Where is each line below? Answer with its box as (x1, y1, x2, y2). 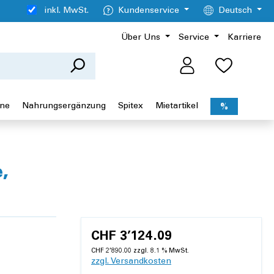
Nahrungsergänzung (22, 102, 106, 111)
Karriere (228, 34, 261, 42)
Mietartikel (155, 102, 198, 111)
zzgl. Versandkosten (91, 257, 171, 267)
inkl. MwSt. (45, 7, 89, 15)
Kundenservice (118, 7, 180, 15)
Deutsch (218, 7, 253, 15)
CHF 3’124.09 (91, 231, 172, 244)
